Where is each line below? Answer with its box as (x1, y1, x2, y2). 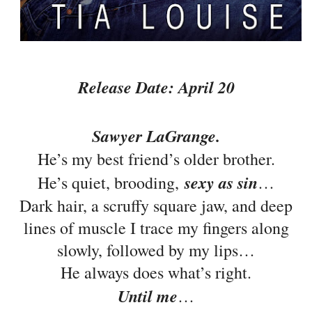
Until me (118, 284, 178, 309)
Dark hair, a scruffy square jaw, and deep (19, 194, 292, 217)
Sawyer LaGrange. (92, 124, 220, 148)
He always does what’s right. (61, 261, 251, 284)
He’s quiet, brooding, (38, 171, 185, 194)
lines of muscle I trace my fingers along (23, 217, 289, 240)
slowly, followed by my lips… (57, 239, 255, 262)
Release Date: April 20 (77, 75, 235, 100)
